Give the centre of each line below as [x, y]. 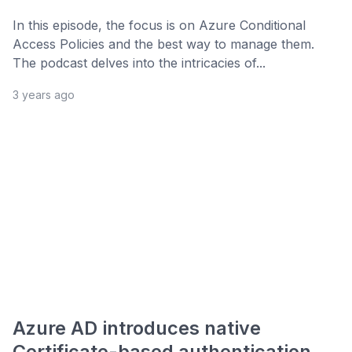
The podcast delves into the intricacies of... [139, 63]
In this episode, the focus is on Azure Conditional [159, 26]
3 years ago [44, 95]
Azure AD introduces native [137, 328]
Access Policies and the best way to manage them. [163, 44]
